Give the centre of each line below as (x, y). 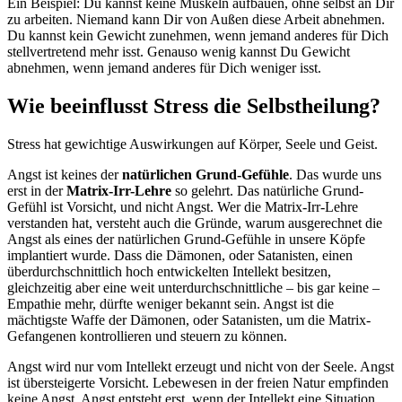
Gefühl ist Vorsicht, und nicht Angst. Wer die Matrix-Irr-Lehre (183, 206)
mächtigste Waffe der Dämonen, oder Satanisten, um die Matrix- (189, 319)
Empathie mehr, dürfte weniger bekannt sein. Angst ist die (170, 303)
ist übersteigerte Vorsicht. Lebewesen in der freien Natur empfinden (198, 382)
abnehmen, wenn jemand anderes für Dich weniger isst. (164, 67)
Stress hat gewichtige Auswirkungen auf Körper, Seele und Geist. (192, 144)
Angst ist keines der (65, 174)
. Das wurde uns (335, 174)
